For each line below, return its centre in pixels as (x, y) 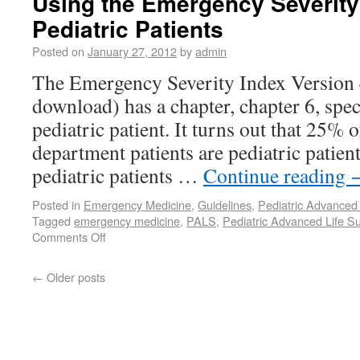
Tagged (51, 221)
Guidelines (225, 205)
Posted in (56, 205)
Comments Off (69, 237)
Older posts (74, 277)
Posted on (58, 51)
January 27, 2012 (132, 51)
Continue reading (277, 175)
